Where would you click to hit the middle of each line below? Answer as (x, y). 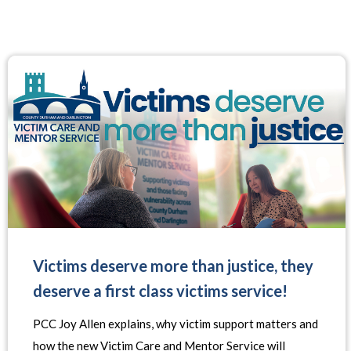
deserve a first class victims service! (160, 291)
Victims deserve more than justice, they (173, 266)
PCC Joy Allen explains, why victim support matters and (175, 324)
